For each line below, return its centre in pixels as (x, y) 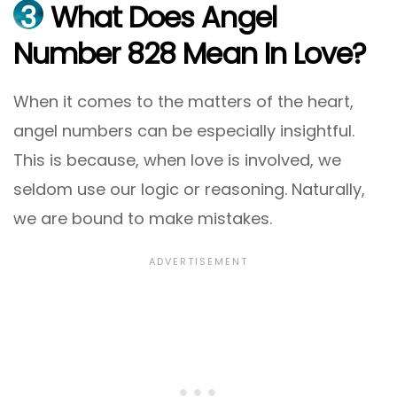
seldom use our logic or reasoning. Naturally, (189, 189)
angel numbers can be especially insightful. (184, 130)
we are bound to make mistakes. (143, 218)
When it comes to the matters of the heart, (183, 101)
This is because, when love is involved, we (177, 160)
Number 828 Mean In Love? (190, 54)
